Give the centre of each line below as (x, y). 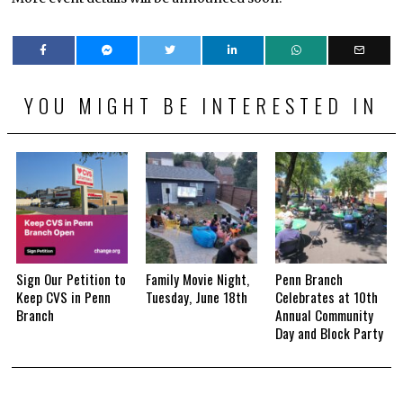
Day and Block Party (329, 332)
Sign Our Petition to (72, 278)
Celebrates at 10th (326, 296)
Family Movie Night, (198, 278)
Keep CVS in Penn (64, 296)
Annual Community (324, 314)
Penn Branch (309, 278)
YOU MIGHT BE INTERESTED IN (201, 105)
